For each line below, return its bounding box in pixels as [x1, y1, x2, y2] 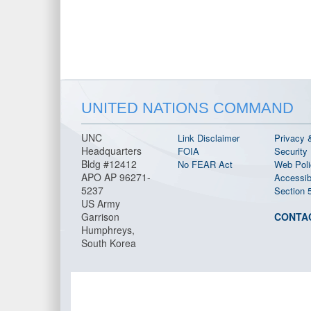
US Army [81, 196, 120, 211]
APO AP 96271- [81, 170, 151, 185]
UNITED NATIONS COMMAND [81, 99, 294, 117]
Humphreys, [81, 223, 135, 237]
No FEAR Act [177, 158, 233, 171]
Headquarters [81, 144, 142, 158]
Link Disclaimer [177, 131, 239, 145]
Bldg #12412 [81, 157, 137, 171]
